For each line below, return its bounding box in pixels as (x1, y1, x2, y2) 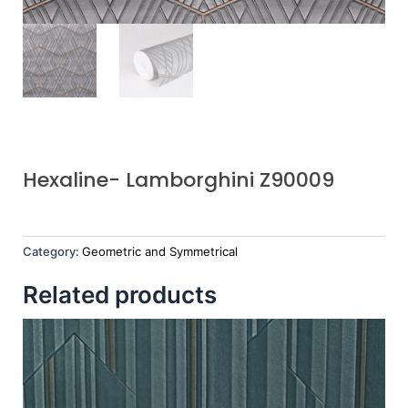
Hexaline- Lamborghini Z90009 (23, 165, 334, 194)
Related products (23, 280, 217, 310)
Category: (23, 244, 82, 260)
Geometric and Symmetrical (82, 244, 238, 260)
